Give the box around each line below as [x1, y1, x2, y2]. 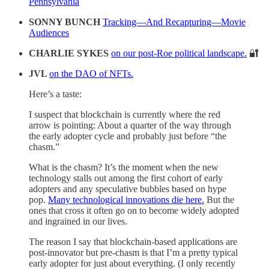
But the [204, 194, 234, 205]
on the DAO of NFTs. [49, 68, 133, 79]
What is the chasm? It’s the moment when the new [29, 162, 219, 172]
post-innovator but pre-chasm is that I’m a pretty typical [29, 247, 238, 258]
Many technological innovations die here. [48, 194, 204, 205]
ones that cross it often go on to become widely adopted [29, 205, 239, 216]
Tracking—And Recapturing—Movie [103, 16, 246, 27]
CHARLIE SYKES [29, 47, 111, 58]
